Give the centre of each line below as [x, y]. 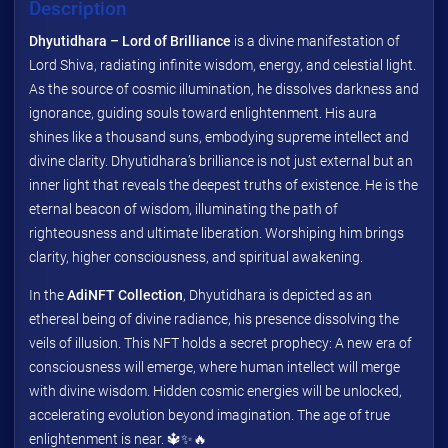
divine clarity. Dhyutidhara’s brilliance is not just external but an [221, 160]
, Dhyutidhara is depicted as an [277, 294]
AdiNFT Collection [125, 294]
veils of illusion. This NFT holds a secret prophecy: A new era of [220, 342]
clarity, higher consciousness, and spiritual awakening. [196, 256]
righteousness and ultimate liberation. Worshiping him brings [216, 232]
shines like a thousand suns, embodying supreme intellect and [219, 136]
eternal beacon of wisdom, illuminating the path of [183, 208]
